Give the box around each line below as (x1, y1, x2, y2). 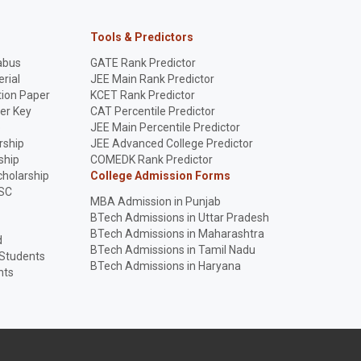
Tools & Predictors (90, 31, 193, 44)
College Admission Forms (90, 169, 230, 182)
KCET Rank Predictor (90, 89, 195, 102)
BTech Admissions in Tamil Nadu (90, 243, 255, 256)
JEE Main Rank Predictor (90, 73, 214, 85)
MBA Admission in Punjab (90, 195, 221, 208)
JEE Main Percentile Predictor (90, 121, 240, 134)
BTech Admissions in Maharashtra (90, 227, 264, 240)
